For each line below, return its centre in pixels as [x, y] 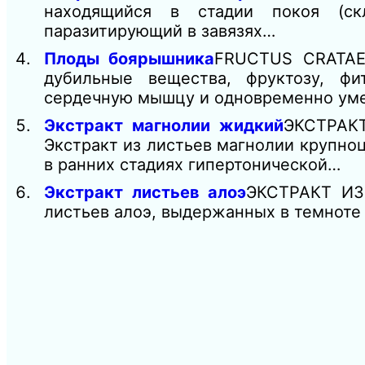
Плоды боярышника [130, 59]
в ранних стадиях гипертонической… [192, 165]
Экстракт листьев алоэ [145, 193]
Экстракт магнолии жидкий [164, 126]
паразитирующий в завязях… [160, 31]
